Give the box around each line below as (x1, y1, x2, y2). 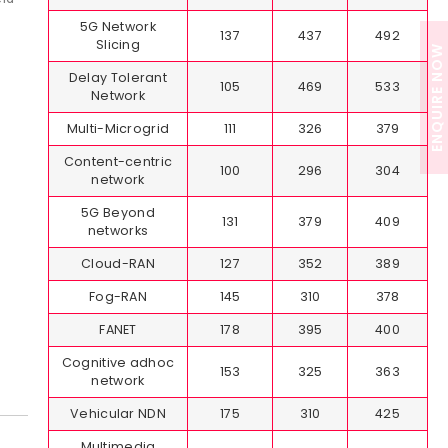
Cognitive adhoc (61, 354, 175, 372)
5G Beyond (81, 204, 155, 222)
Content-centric (63, 153, 173, 171)
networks (87, 222, 149, 240)
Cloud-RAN (81, 255, 155, 273)
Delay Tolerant (68, 69, 168, 87)
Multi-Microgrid (66, 120, 170, 138)
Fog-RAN (88, 288, 148, 306)
